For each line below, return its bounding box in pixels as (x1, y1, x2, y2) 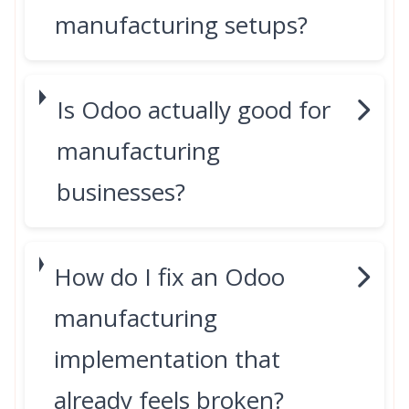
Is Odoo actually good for (57, 93, 331, 126)
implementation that (54, 342, 281, 375)
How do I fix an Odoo (54, 260, 286, 293)
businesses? (57, 175, 186, 208)
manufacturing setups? (55, 8, 309, 41)
